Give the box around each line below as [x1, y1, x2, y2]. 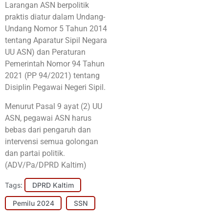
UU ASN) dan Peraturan [5, 47, 86, 57]
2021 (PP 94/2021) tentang [5, 71, 100, 81]
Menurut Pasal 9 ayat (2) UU [5, 101, 102, 111]
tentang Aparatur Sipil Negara [5, 36, 107, 45]
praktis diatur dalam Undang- [5, 12, 105, 22]
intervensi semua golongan [5, 136, 98, 146]
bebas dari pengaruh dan [5, 125, 91, 134]
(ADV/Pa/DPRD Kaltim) [5, 160, 87, 170]
